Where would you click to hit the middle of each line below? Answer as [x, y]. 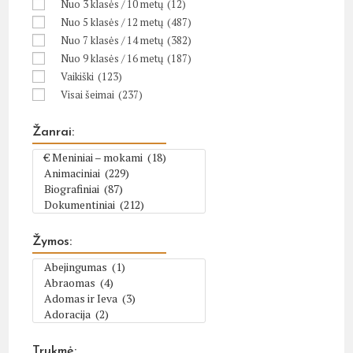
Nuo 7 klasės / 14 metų [112, 40]
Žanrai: [54, 132]
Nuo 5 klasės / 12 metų [112, 22]
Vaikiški [78, 76]
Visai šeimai [88, 95]
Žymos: [52, 242]
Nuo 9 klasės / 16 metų [112, 58]
